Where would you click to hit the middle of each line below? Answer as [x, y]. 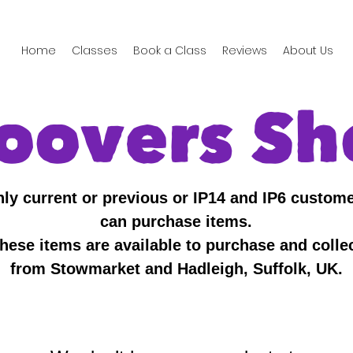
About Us [308, 50]
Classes [95, 50]
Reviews [245, 50]
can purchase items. [176, 222]
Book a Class [170, 50]
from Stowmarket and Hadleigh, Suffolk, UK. [176, 269]
